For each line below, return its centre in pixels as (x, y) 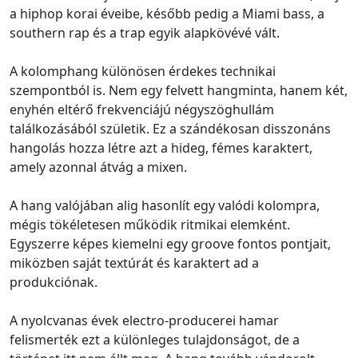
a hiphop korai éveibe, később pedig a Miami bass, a (167, 13)
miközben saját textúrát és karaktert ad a (134, 263)
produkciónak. (54, 282)
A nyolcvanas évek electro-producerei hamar (144, 320)
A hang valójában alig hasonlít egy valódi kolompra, (165, 205)
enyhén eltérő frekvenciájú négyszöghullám (142, 109)
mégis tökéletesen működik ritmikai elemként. (150, 224)
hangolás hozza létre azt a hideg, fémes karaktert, (161, 147)
